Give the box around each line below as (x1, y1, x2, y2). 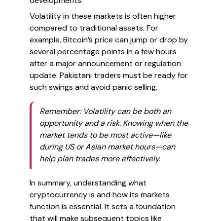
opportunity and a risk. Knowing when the (39, 118, 188, 128)
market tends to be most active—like (39, 130, 171, 140)
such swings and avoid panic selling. (30, 82, 157, 92)
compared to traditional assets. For (30, 23, 158, 33)
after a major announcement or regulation (30, 58, 181, 69)
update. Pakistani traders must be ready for (30, 70, 188, 80)
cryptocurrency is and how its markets (30, 189, 170, 200)
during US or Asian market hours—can (39, 142, 175, 152)
